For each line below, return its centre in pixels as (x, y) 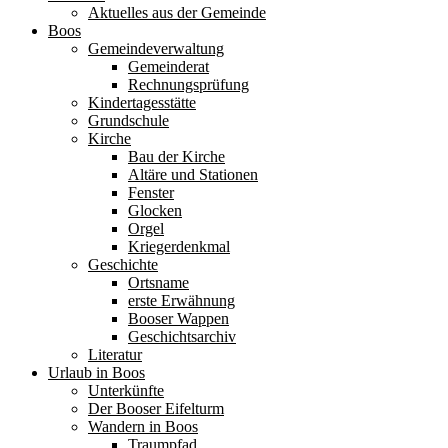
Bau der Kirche (176, 157)
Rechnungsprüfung (188, 85)
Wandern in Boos (143, 427)
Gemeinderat (168, 67)
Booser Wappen (178, 319)
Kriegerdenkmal (179, 247)
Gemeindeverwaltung (156, 49)
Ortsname (158, 283)
